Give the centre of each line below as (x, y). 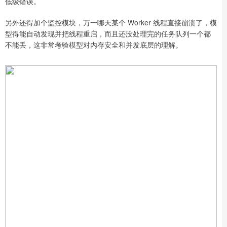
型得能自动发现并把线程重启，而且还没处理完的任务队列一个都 (108, 33)
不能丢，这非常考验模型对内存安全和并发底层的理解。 (94, 44)
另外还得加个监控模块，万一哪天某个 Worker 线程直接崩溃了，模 (111, 22)
